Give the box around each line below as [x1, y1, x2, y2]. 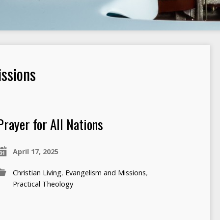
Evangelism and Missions [65, 168, 146, 177]
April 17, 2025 [12, 147, 58, 156]
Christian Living [12, 168, 61, 177]
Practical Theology [12, 179, 73, 189]
